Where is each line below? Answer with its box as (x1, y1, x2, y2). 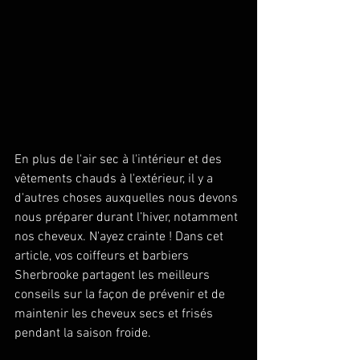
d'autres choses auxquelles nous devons (14, 190, 241, 207)
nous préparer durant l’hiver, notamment (14, 210, 241, 226)
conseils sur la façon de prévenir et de (14, 287, 228, 303)
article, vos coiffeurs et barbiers (14, 248, 192, 264)
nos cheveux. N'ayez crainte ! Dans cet (14, 229, 227, 245)
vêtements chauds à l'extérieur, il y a (14, 171, 216, 187)
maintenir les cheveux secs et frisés (14, 306, 216, 322)
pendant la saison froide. (14, 325, 154, 342)
